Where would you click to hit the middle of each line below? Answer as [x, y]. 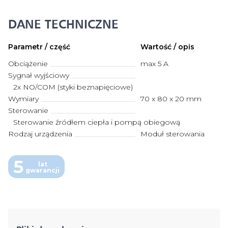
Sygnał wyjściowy [39, 75]
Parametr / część [39, 47]
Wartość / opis [167, 47]
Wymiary [23, 99]
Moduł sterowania [172, 134]
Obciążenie [28, 64]
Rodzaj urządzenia [40, 134]
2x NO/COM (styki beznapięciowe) [73, 87]
